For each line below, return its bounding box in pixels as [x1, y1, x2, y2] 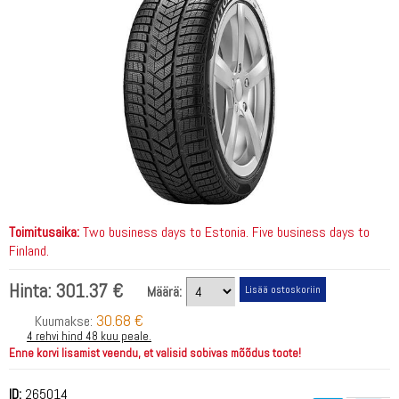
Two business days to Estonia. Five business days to [79, 222, 370, 241]
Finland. [9, 240, 49, 260]
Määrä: [147, 281, 182, 301]
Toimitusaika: [9, 222, 79, 241]
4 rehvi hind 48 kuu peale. [27, 328, 151, 344]
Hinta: [9, 279, 55, 303]
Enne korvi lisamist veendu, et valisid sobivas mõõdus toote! [9, 345, 301, 361]
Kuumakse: [35, 311, 96, 330]
